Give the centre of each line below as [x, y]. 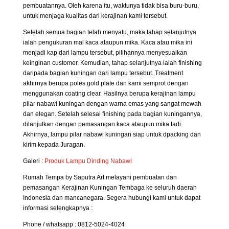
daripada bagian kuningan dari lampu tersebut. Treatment [103, 73]
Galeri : [33, 161]
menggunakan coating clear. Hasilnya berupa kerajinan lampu [109, 94]
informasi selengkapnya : [58, 208]
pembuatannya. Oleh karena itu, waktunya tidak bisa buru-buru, [111, 6]
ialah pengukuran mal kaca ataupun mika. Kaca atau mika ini [107, 43]
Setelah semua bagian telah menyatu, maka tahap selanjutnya [109, 32]
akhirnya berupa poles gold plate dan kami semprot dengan [106, 84]
